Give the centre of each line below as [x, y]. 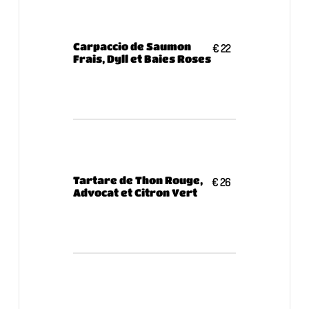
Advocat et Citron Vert [135, 192]
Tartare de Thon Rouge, [138, 180]
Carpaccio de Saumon [132, 46]
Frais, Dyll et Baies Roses [142, 58]
